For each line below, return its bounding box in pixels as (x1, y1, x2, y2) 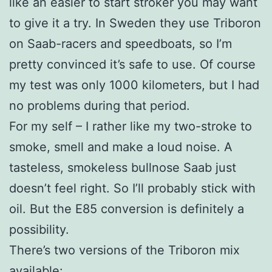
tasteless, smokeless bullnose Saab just (9, 160, 236, 175)
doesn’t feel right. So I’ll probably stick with (9, 181, 256, 196)
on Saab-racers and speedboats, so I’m (9, 36, 232, 52)
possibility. (9, 222, 69, 237)
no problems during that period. (9, 98, 190, 114)
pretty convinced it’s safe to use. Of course (9, 57, 256, 72)
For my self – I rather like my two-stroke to (9, 119, 252, 134)
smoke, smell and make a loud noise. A (9, 140, 233, 155)
